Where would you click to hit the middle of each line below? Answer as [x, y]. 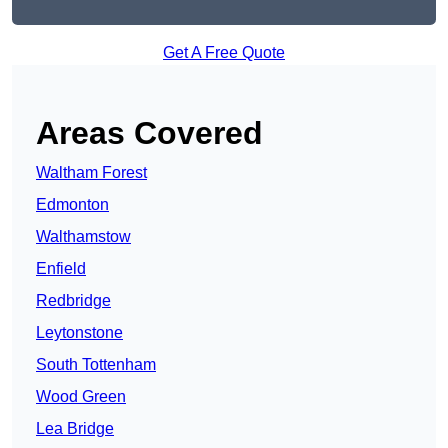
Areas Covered [149, 133]
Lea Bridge [75, 429]
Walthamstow [83, 237]
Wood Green [81, 397]
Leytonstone [79, 333]
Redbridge [73, 301]
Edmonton [72, 205]
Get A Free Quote [224, 53]
